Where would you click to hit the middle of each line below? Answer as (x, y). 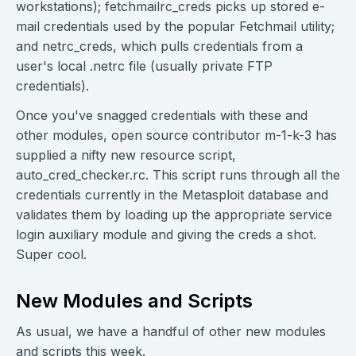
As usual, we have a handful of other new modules (171, 331)
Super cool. (51, 254)
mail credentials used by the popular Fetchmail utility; (175, 26)
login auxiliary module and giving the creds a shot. (166, 234)
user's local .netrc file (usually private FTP (144, 66)
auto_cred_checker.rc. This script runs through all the (178, 175)
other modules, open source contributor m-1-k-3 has (176, 135)
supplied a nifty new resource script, (126, 155)
